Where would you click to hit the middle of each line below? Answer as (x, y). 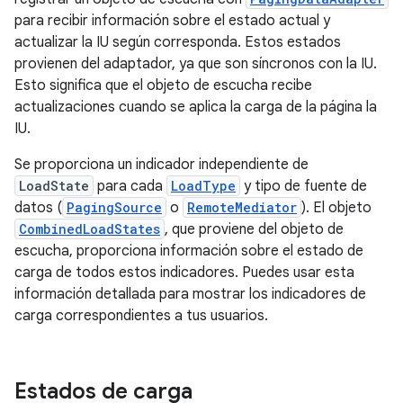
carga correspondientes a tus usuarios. (141, 316)
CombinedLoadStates (90, 229)
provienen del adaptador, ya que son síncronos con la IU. (196, 64)
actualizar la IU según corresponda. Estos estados (178, 42)
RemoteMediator (242, 207)
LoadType (203, 186)
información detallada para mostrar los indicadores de (190, 294)
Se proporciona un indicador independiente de (161, 165)
